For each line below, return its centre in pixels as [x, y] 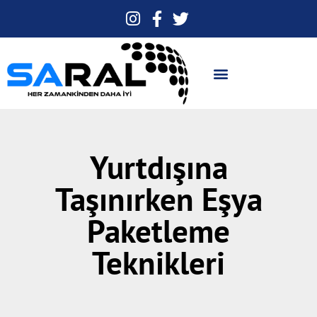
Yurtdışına [158, 167]
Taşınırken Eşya [158, 199]
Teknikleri [158, 263]
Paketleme [158, 231]
